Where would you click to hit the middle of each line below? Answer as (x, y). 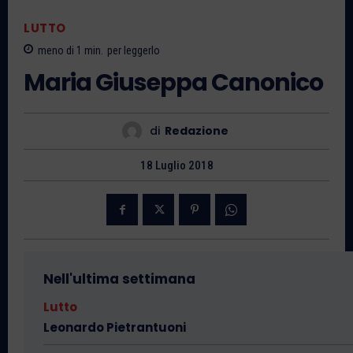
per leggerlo (134, 50)
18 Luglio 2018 (176, 166)
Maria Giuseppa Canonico (173, 82)
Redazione (197, 131)
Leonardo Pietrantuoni (115, 328)
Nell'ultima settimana (119, 279)
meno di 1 (61, 50)
